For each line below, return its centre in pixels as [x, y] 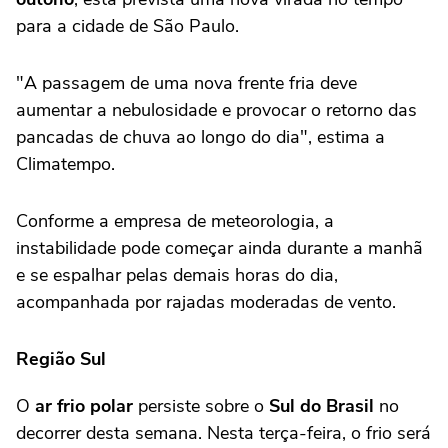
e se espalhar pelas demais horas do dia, [177, 275]
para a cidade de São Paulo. [127, 26]
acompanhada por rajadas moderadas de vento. [206, 302]
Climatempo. [65, 164]
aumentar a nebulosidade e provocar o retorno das [216, 110]
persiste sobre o [203, 406]
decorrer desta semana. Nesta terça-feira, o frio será [223, 433]
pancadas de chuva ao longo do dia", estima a [200, 137]
